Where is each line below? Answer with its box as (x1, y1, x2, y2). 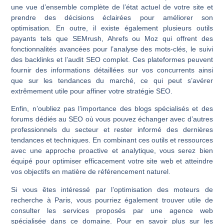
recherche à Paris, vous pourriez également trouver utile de (11, 195, 213, 204)
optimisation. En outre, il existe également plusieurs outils (11, 24, 213, 32)
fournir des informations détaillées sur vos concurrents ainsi (11, 66, 213, 74)
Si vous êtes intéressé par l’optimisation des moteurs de (11, 185, 213, 193)
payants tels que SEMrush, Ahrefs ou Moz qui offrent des (11, 34, 213, 43)
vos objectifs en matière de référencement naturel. (11, 167, 171, 176)
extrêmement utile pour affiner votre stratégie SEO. (11, 87, 173, 95)
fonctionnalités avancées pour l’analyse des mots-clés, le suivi (11, 45, 213, 53)
